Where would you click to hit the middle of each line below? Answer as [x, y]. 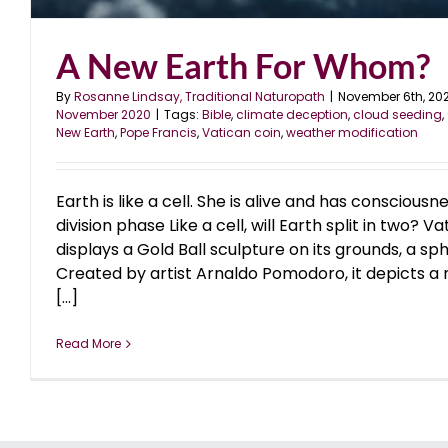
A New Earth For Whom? [243, 66]
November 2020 [103, 115]
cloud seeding [397, 115]
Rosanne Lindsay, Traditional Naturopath [199, 97]
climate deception [292, 115]
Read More [88, 344]
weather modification [352, 133]
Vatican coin [241, 133]
